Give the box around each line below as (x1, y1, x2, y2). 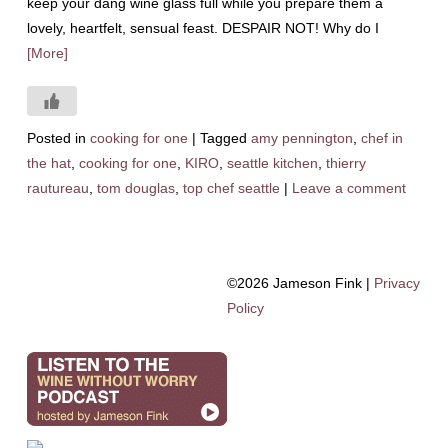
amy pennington (250, 130, 353, 146)
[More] (26, 45, 68, 61)
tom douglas (96, 180, 175, 196)
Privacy (373, 275, 420, 291)
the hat (26, 155, 71, 171)
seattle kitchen (226, 155, 318, 171)
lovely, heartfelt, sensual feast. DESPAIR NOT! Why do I (26, 20, 379, 36)
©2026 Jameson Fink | (226, 275, 374, 291)
